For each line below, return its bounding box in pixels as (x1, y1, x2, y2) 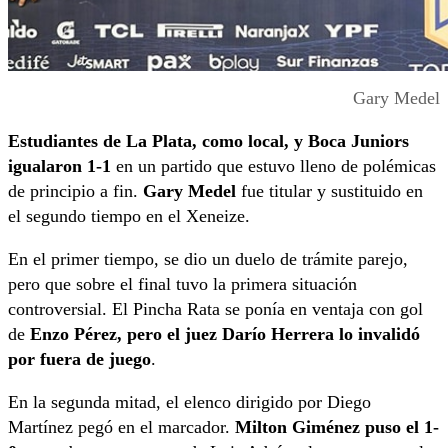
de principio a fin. (8, 180, 138, 201)
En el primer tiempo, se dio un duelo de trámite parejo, (8, 248, 408, 269)
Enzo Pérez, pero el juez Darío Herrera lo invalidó (25, 323, 420, 344)
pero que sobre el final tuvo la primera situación (8, 273, 357, 294)
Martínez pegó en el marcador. (8, 416, 235, 437)
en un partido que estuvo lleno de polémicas (111, 155, 436, 176)
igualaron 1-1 (8, 155, 111, 176)
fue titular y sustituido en (241, 180, 423, 201)
